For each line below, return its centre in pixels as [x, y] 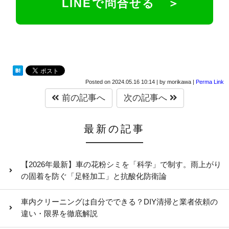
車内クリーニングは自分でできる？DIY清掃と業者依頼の [120, 202]
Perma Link [210, 82]
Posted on [99, 82]
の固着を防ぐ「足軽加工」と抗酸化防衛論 [94, 176]
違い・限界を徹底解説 [60, 214]
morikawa [179, 82]
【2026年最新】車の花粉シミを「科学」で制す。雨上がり [121, 164]
